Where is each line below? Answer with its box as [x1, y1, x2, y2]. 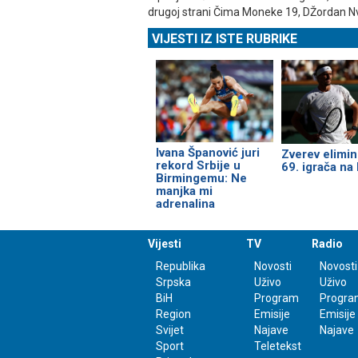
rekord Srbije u [156, 157, 241, 173]
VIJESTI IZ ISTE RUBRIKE [152, 31, 297, 47]
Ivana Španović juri [156, 145, 260, 160]
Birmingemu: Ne [156, 170, 247, 185]
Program [253, 291, 299, 304]
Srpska [156, 275, 191, 288]
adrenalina [156, 196, 215, 211]
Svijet [156, 323, 184, 336]
